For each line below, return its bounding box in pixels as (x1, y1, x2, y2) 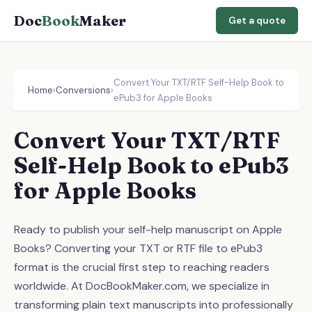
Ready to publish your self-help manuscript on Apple (14, 222, 282, 237)
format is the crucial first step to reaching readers (14, 260, 270, 274)
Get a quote (228, 15, 286, 26)
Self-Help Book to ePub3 (14, 152, 289, 179)
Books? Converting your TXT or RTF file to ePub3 (14, 241, 263, 256)
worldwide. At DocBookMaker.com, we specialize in (14, 279, 270, 293)
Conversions (56, 84, 111, 96)
